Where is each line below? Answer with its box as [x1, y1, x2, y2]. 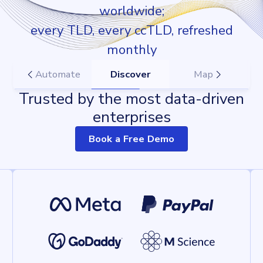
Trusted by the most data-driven [19, 88, 244, 109]
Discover [110, 68, 151, 82]
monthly [106, 41, 157, 59]
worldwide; [99, 2, 164, 21]
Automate [35, 68, 81, 82]
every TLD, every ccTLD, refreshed [30, 21, 233, 40]
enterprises [92, 106, 171, 127]
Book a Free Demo [89, 131, 174, 146]
